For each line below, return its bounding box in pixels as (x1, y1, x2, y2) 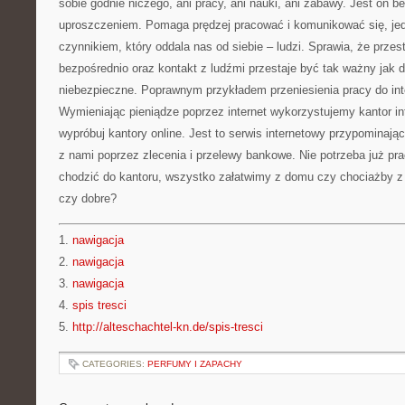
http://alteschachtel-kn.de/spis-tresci (72, 320, 263, 334)
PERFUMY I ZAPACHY (147, 359, 242, 369)
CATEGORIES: (82, 359, 147, 369)
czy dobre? (59, 192, 117, 205)
